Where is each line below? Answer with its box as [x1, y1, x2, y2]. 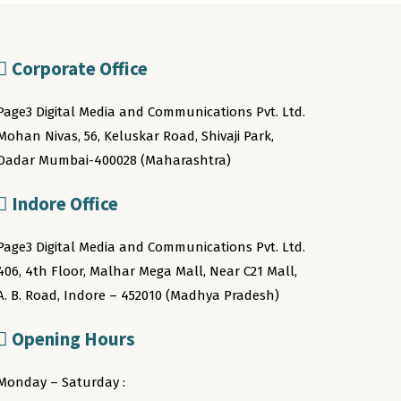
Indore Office [7, 192, 118, 217]
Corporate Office [7, 56, 148, 81]
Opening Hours [7, 327, 135, 352]
